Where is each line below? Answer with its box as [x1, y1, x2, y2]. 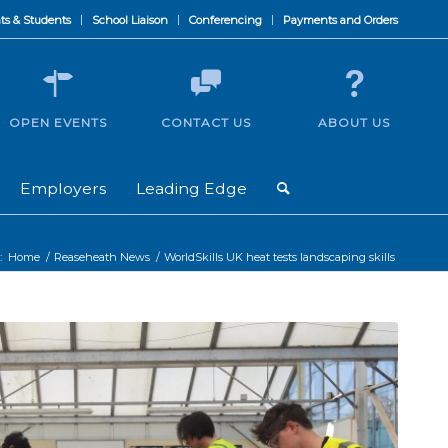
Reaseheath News [54, 250, 150, 264]
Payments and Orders [283, 13, 398, 27]
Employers [20, 179, 106, 198]
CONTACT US [161, 115, 251, 130]
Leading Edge [136, 179, 247, 198]
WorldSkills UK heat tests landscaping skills [164, 250, 395, 264]
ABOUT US [318, 115, 390, 130]
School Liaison [92, 13, 168, 27]
